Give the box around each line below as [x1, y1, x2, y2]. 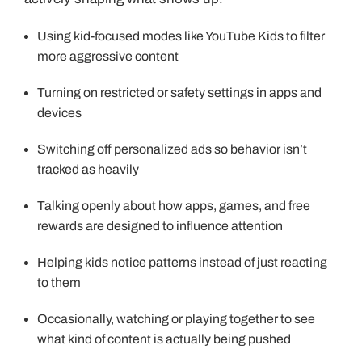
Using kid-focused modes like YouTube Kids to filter [37, 29, 325, 44]
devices [37, 106, 82, 120]
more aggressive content [37, 49, 179, 64]
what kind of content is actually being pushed [37, 332, 291, 347]
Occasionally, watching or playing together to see [37, 312, 315, 326]
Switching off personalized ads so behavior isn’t [37, 142, 307, 157]
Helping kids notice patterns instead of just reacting [37, 255, 327, 270]
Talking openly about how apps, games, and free [37, 199, 310, 213]
